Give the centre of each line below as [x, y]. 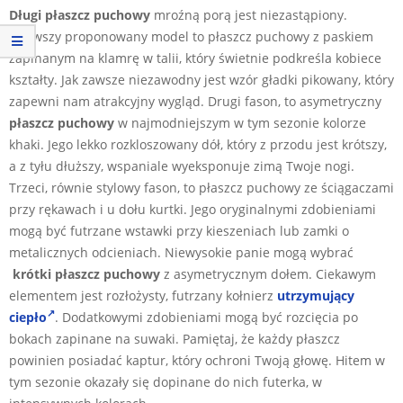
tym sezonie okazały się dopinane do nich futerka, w [166, 381]
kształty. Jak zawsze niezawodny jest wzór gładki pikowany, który [201, 79]
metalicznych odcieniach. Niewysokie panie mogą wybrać [181, 252]
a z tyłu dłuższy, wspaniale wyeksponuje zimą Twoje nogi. [182, 166]
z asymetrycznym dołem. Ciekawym [268, 273]
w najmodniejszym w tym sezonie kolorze [240, 122]
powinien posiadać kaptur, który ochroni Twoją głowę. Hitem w [197, 360]
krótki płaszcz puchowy [86, 273]
